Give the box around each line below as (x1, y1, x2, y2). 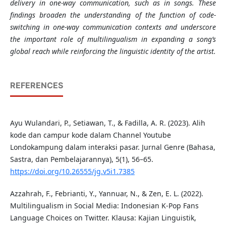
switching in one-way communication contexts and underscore (10, 22, 216, 32)
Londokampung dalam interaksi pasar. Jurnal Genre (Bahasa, (10, 142, 215, 152)
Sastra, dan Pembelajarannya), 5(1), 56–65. (10, 154, 153, 164)
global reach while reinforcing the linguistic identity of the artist (10, 46, 214, 56)
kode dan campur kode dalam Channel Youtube (10, 130, 171, 140)
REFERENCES (10, 80, 63, 91)
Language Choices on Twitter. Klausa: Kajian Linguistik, (10, 213, 196, 223)
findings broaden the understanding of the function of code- (10, 10, 216, 20)
